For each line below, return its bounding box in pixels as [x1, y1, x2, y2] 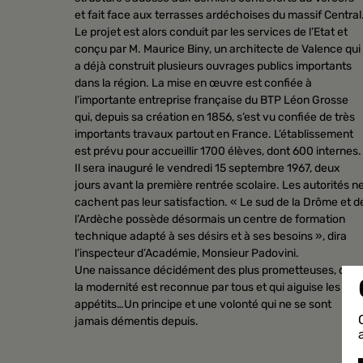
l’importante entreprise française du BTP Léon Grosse [75, 92, 348, 107]
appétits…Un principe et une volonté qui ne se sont [75, 297, 331, 311]
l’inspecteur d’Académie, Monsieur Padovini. [75, 246, 301, 260]
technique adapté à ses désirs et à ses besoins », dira [75, 228, 347, 243]
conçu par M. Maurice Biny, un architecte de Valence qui [75, 41, 361, 56]
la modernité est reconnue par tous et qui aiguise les [75, 280, 340, 294]
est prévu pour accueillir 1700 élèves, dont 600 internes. [75, 143, 361, 158]
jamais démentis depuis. [75, 314, 199, 328]
